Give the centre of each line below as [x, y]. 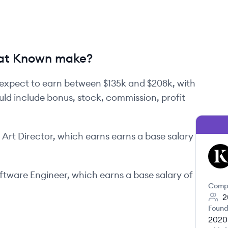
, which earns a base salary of [130, 175]
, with [184, 83]
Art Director [27, 136]
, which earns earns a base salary [123, 136]
